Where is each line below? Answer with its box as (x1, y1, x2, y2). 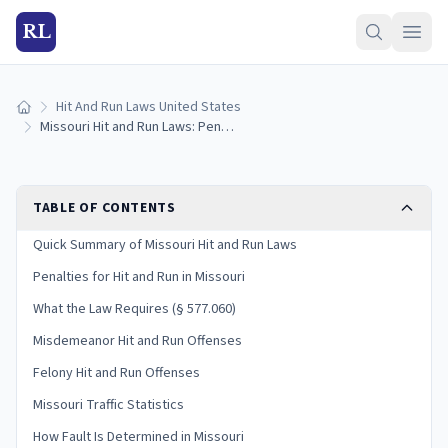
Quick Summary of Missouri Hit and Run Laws (33, 235, 297, 255)
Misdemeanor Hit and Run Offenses (33, 331, 242, 351)
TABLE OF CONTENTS (33, 198, 176, 218)
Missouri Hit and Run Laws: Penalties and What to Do (221, 117, 234, 137)
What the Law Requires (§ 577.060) (33, 299, 236, 319)
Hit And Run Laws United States (56, 97, 241, 117)
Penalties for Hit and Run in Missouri (33, 267, 245, 287)
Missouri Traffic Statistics (33, 395, 184, 415)
